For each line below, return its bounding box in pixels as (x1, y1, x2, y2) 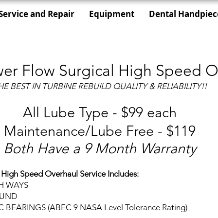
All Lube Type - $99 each (23, 104, 177, 121)
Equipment (89, 8, 134, 19)
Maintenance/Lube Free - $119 (4, 122, 196, 139)
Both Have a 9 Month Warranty (3, 140, 196, 157)
